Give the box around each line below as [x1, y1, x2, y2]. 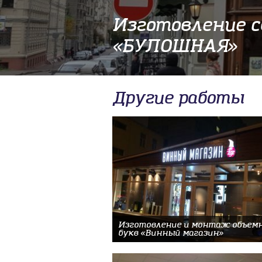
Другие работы [112, 88, 244, 109]
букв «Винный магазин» [118, 228, 223, 239]
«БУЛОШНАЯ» [112, 36, 237, 58]
